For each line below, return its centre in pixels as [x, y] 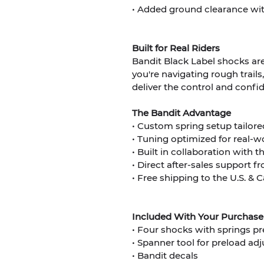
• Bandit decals [165, 255]
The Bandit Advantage [181, 113]
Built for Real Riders [176, 48]
